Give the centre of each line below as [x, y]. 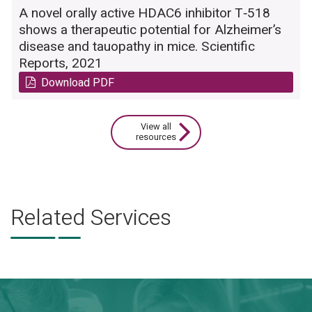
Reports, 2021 [61, 64]
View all [156, 127]
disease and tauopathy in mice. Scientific [137, 47]
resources [156, 138]
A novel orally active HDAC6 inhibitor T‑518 [145, 14]
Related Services [91, 218]
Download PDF [78, 83]
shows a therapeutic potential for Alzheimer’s [150, 30]
